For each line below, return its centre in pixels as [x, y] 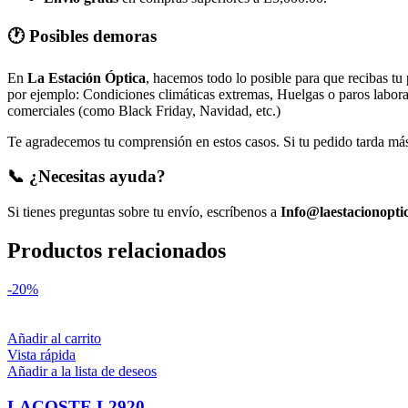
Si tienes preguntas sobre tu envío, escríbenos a [144, 212]
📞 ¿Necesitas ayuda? [87, 177]
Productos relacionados [117, 250]
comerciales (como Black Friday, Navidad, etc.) [144, 110]
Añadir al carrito [54, 338]
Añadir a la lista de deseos [82, 371]
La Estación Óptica [87, 77]
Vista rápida [41, 354]
